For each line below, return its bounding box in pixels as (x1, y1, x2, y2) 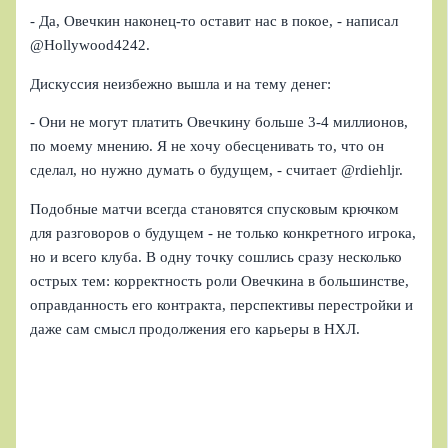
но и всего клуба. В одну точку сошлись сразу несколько (30, 248, 403, 265)
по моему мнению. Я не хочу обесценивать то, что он (30, 138, 385, 155)
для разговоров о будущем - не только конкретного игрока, (30, 224, 417, 241)
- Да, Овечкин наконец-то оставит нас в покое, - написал (30, 13, 399, 30)
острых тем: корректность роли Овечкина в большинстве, (30, 272, 410, 289)
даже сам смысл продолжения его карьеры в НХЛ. (30, 320, 361, 337)
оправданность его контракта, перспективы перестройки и (30, 296, 414, 313)
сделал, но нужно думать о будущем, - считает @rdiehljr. (30, 162, 404, 179)
